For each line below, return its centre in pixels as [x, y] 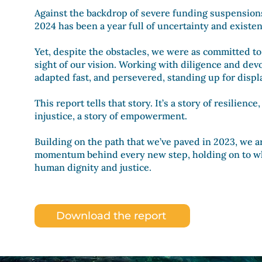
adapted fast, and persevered [99, 77]
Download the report [111, 216]
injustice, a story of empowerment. [111, 116]
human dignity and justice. [93, 167]
